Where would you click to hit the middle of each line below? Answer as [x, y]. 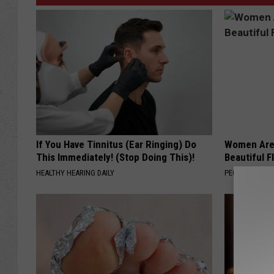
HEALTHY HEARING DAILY [75, 173]
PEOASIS [239, 173]
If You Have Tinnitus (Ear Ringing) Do [116, 145]
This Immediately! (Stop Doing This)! [115, 157]
